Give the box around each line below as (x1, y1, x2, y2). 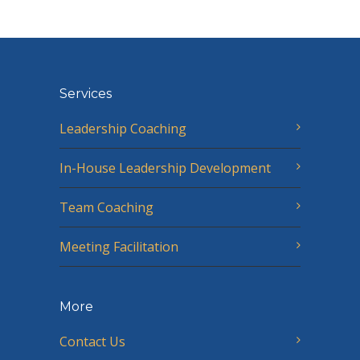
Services (59, 85, 112, 101)
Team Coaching (59, 198, 153, 216)
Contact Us (59, 332, 125, 350)
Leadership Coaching (59, 119, 186, 137)
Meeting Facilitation (59, 237, 178, 256)
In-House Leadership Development (59, 158, 271, 177)
